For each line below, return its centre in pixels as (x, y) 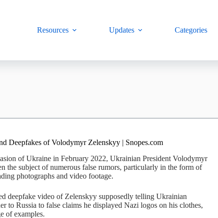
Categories (191, 30)
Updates (122, 30)
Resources (53, 30)
